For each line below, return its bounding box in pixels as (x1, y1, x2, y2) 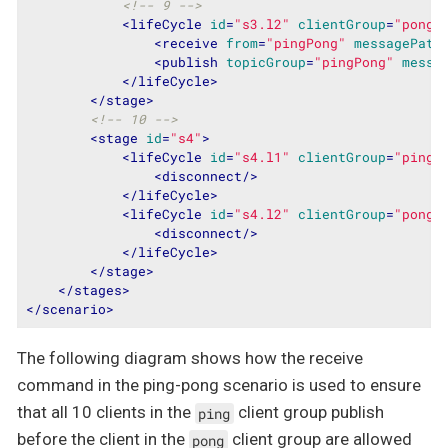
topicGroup (225, 54, 306, 71)
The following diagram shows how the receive (17, 348, 363, 369)
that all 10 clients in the (17, 402, 195, 423)
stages (73, 282, 122, 299)
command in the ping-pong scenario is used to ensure (17, 375, 421, 396)
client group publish (233, 402, 384, 423)
